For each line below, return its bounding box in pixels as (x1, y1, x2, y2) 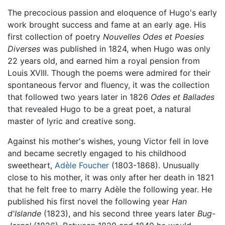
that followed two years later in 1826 (8, 91, 151, 102)
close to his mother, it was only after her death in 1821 (8, 172, 214, 182)
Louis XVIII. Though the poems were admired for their (8, 67, 210, 78)
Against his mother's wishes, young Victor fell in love (8, 136, 208, 146)
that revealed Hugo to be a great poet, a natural (8, 103, 191, 114)
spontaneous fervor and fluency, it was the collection (8, 79, 209, 90)
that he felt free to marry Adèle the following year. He (8, 184, 212, 194)
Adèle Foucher (55, 160, 109, 170)
